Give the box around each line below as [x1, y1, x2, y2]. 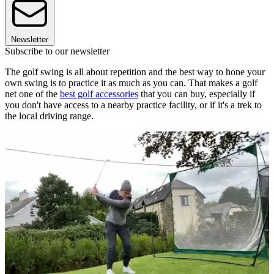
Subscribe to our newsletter [5, 46, 109, 57]
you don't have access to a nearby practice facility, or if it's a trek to [5, 100, 262, 111]
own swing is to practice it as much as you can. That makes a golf [5, 78, 257, 89]
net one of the [5, 89, 60, 100]
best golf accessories [60, 89, 138, 100]
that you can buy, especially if [138, 89, 255, 100]
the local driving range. [5, 111, 94, 122]
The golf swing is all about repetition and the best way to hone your [5, 67, 265, 78]
